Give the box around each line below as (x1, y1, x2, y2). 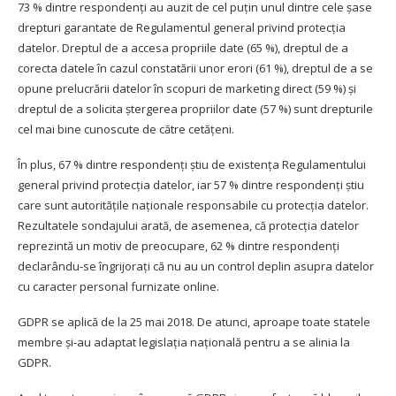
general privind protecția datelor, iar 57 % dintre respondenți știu (18, 176, 364, 193)
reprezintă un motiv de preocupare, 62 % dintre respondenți (18, 237, 339, 254)
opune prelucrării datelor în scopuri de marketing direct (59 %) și (18, 80, 356, 96)
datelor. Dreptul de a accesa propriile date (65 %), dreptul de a (18, 39, 348, 56)
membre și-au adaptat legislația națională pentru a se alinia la (18, 333, 350, 350)
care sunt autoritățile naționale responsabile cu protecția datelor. (18, 196, 369, 213)
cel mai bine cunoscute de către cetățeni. (18, 120, 234, 137)
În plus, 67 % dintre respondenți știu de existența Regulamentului (18, 156, 366, 172)
